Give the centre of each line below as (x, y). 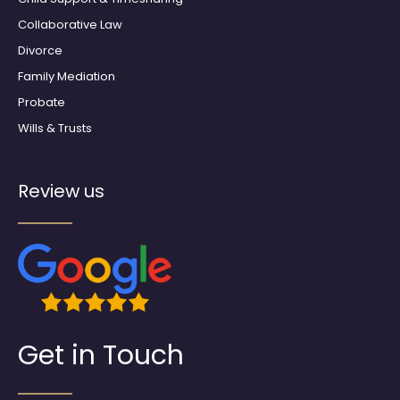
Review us (61, 191)
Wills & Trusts (55, 128)
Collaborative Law (70, 24)
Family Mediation (67, 76)
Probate (42, 102)
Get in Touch (101, 356)
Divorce (40, 50)
